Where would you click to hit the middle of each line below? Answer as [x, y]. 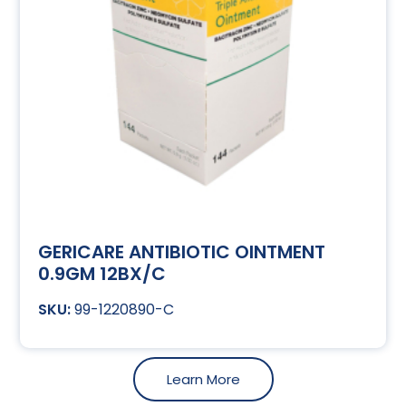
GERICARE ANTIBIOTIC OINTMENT [182, 251]
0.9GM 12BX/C [102, 273]
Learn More [203, 379]
